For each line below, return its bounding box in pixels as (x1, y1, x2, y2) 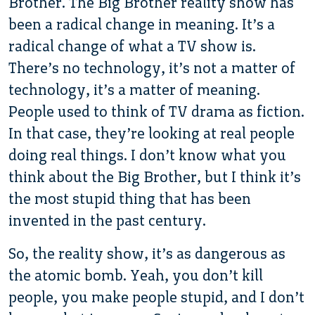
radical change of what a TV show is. (8, 37, 256, 55)
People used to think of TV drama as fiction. (8, 102, 304, 120)
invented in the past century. (8, 211, 206, 229)
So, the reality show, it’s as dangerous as (8, 244, 285, 262)
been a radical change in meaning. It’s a (8, 15, 275, 33)
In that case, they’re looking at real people (8, 124, 295, 142)
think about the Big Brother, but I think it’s (8, 167, 301, 186)
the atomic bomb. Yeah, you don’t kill (8, 266, 263, 284)
